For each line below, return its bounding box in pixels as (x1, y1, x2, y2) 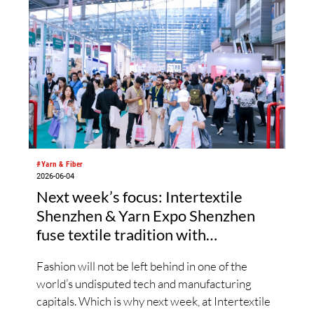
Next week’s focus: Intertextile (36, 187, 243, 207)
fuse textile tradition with (36, 225, 207, 245)
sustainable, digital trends (36, 244, 210, 264)
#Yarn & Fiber (36, 159, 83, 169)
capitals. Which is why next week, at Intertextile (36, 293, 271, 308)
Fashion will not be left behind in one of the (36, 258, 248, 273)
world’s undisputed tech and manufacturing (36, 275, 252, 291)
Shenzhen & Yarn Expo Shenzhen (36, 206, 256, 226)
